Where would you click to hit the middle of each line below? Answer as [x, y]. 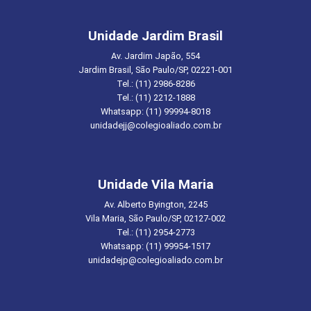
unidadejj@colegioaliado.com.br [155, 125]
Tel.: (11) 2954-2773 [155, 233]
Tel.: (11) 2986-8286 [155, 83]
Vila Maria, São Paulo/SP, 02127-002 [155, 219]
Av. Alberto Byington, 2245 [155, 205]
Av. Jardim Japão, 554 [155, 56]
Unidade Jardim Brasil [155, 35]
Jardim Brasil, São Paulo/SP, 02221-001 [155, 69]
